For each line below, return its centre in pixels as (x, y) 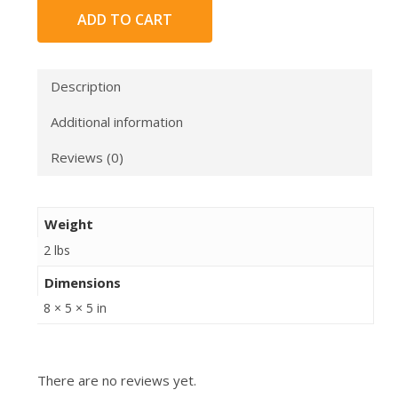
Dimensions (83, 283)
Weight (69, 224)
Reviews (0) (87, 158)
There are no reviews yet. (116, 380)
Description (85, 87)
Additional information (116, 122)
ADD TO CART (124, 19)
